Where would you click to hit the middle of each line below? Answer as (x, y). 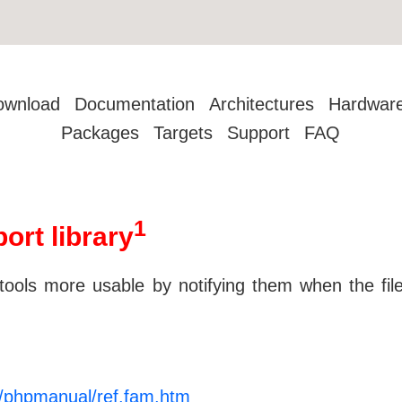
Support (259, 133)
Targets (184, 133)
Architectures (262, 104)
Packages (100, 133)
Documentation (135, 104)
